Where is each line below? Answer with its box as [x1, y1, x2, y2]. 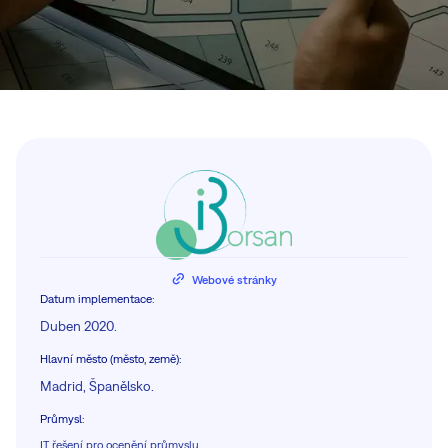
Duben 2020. [40, 317, 117, 334]
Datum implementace [40, 291, 152, 306]
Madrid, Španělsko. [40, 377, 154, 394]
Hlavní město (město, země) [40, 351, 179, 366]
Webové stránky [191, 272, 277, 287]
